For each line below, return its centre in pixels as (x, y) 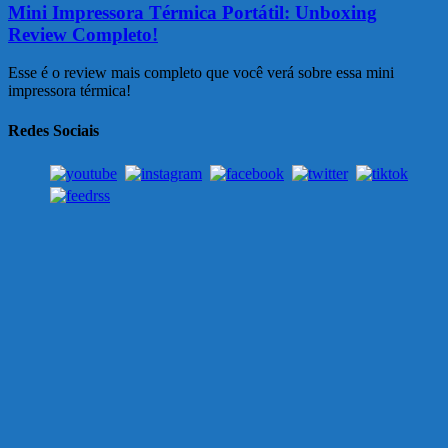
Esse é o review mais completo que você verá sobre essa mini (201, 73)
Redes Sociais (53, 130)
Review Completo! (83, 34)
